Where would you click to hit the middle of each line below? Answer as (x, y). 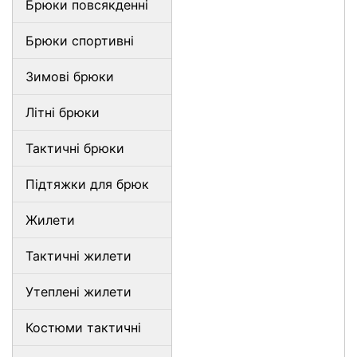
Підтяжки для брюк (87, 184)
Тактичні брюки (75, 148)
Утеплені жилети (78, 292)
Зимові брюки (70, 76)
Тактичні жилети (78, 256)
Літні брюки (63, 112)
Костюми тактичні (83, 328)
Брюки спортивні (80, 41)
